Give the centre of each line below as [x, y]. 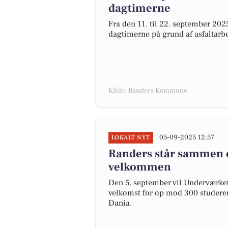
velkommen [140, 167]
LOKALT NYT [131, 138]
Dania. [120, 203]
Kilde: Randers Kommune [148, 91]
